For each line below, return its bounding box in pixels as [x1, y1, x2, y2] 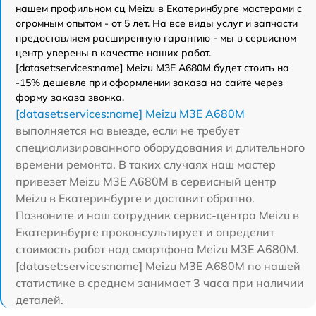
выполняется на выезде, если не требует [16, 123, 239, 138]
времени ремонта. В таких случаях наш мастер [16, 157, 276, 171]
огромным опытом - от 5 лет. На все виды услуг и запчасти [16, 16, 298, 30]
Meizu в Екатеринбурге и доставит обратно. [16, 190, 255, 205]
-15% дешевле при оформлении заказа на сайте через [16, 75, 283, 89]
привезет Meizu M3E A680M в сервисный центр [16, 174, 276, 188]
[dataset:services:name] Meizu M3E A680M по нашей [16, 258, 300, 273]
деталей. [16, 292, 63, 307]
